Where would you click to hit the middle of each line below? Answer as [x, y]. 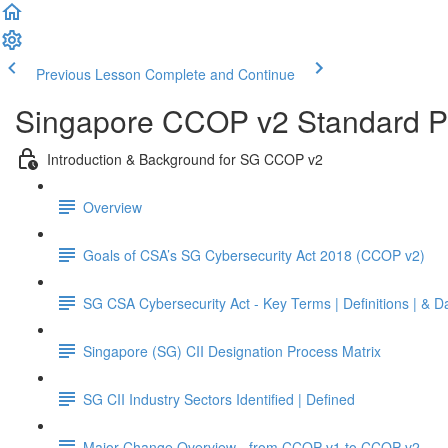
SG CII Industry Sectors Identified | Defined [219, 398]
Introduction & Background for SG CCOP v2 [185, 158]
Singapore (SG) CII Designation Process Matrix [232, 350]
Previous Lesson [88, 74]
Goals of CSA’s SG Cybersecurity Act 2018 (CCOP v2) [254, 254]
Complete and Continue [220, 74]
